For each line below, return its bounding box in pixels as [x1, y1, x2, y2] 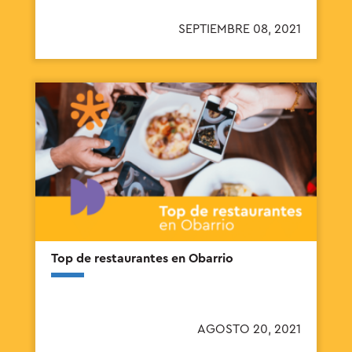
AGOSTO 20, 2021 [197, 322, 301, 335]
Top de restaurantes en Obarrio [51, 251, 233, 265]
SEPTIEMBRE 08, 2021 [178, 23, 301, 36]
